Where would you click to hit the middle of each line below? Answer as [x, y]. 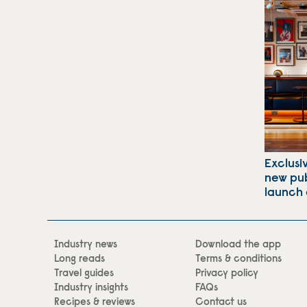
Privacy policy [227, 273]
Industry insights [91, 288]
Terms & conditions [238, 259]
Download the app [238, 245]
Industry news [86, 245]
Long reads [79, 259]
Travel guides [84, 273]
